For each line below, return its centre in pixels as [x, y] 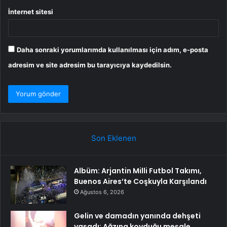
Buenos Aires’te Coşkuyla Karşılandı [140, 181]
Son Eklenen [113, 138]
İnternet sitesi [31, 11]
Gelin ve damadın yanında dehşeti [137, 216]
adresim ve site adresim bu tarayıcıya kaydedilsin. [90, 65]
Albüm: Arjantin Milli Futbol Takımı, [138, 171]
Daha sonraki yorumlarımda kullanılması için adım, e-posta [112, 49]
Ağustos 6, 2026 [102, 192]
